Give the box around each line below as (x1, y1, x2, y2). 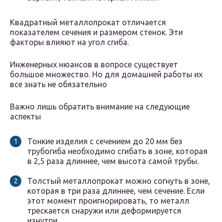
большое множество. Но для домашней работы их (10, 70, 203, 79)
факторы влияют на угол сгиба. (10, 38, 129, 47)
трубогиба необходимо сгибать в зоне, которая (27, 147, 208, 156)
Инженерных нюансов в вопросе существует (10, 60, 178, 69)
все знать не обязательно (10, 80, 107, 89)
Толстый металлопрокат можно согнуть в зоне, (27, 176, 210, 186)
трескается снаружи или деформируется (27, 206, 181, 216)
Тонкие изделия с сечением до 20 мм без (27, 137, 182, 146)
